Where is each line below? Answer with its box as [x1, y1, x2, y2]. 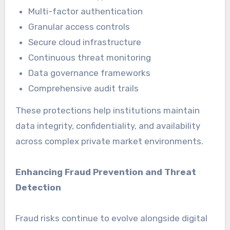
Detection [15, 182, 61, 193]
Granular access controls [28, 22, 130, 32]
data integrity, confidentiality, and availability [15, 121, 200, 131]
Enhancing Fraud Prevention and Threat [15, 167, 196, 178]
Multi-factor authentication [28, 6, 143, 17]
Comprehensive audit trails [28, 83, 139, 94]
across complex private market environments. [15, 136, 203, 147]
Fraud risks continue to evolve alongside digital [15, 213, 207, 224]
